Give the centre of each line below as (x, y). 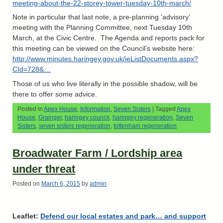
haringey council (87, 117)
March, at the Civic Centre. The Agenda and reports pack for (109, 38)
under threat (44, 169)
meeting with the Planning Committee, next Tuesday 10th (102, 28)
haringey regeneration (143, 117)
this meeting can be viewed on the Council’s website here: (104, 49)
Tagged (166, 109)
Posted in (30, 109)
